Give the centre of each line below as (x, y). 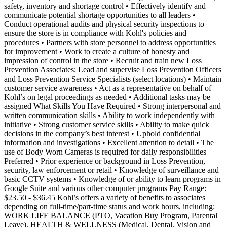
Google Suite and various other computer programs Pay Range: (105, 188)
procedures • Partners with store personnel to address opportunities (110, 42)
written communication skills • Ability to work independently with (109, 115)
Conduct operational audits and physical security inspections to (104, 24)
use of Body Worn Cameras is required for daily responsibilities (105, 152)
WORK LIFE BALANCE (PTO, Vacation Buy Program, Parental (111, 215)
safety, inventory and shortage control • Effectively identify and (105, 6)
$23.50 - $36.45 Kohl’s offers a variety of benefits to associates (105, 197)
